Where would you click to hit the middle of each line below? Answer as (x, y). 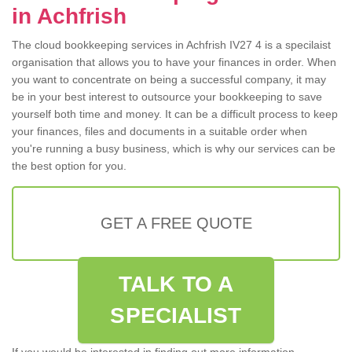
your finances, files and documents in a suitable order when (159, 132)
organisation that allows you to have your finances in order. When (174, 62)
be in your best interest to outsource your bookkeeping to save (167, 97)
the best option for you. (69, 166)
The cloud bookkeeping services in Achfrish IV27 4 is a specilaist (171, 45)
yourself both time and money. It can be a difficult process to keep (175, 114)
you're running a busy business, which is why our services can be (174, 149)
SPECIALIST (176, 316)
